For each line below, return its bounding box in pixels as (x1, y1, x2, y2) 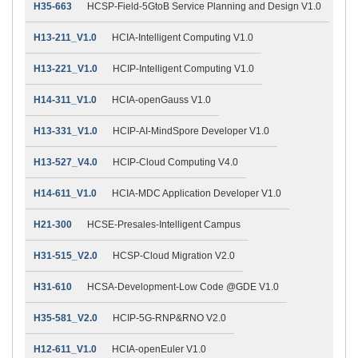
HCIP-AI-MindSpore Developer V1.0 (113, 125, 269, 137)
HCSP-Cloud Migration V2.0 (113, 249, 235, 261)
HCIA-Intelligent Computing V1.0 (112, 31, 253, 43)
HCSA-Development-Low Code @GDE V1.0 (87, 280, 279, 292)
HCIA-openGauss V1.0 (112, 93, 211, 105)
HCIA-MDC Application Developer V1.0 (112, 187, 281, 199)
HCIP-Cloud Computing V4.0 (113, 156, 238, 168)
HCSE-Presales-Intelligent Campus (87, 218, 241, 230)
